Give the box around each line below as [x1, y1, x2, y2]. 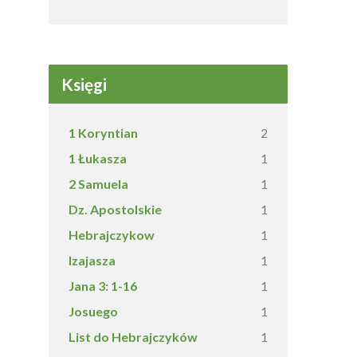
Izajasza [69, 253, 116, 268]
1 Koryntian [69, 125, 138, 140]
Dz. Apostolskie [69, 202, 162, 217]
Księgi [61, 74, 107, 94]
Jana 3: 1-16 [69, 278, 137, 293]
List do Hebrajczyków [69, 329, 198, 344]
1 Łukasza [69, 151, 127, 166]
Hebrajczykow [69, 227, 155, 242]
